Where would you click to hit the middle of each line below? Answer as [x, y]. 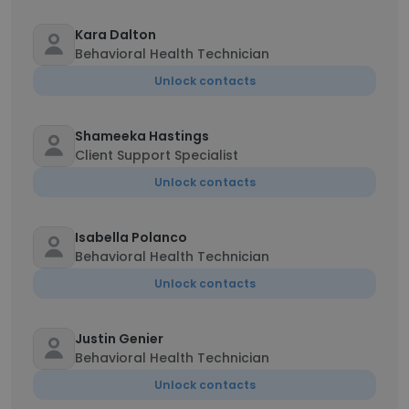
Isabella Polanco [131, 237]
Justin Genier [119, 339]
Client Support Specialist [157, 155]
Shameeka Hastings [142, 136]
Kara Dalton [115, 35]
